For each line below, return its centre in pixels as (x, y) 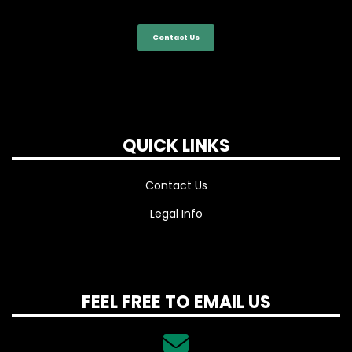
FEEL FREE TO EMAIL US (176, 302)
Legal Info (176, 213)
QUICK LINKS (176, 145)
